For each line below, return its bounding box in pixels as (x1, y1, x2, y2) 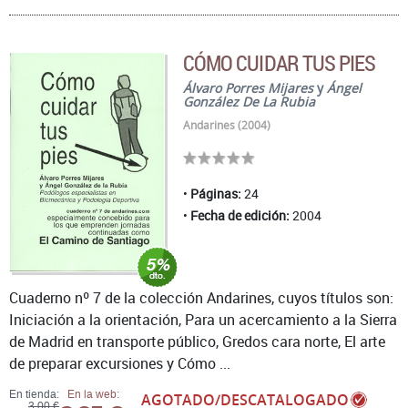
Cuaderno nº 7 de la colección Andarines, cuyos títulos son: (9, 288, 393, 309)
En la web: (67, 388, 119, 402)
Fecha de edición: (190, 206, 291, 224)
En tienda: (9, 388, 59, 402)
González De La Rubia (183, 92, 316, 110)
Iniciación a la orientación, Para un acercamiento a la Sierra (9, 310, 397, 331)
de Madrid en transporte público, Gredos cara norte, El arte (9, 331, 385, 352)
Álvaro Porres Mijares (183, 78, 314, 97)
